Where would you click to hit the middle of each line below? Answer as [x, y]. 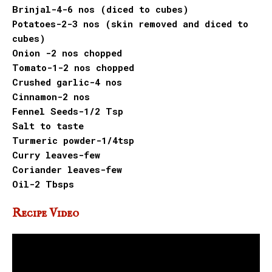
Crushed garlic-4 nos [67, 82]
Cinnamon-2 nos [51, 97]
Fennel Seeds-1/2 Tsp [70, 111]
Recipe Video [47, 214]
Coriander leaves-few [67, 170]
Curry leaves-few [56, 155]
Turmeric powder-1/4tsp [73, 141]
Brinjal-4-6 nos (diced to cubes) [100, 9]
